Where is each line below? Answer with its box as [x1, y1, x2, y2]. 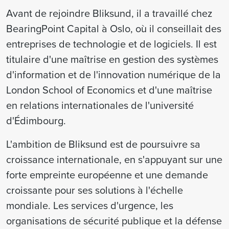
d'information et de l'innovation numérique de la [6, 67, 221, 82]
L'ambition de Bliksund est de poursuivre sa [6, 136, 200, 151]
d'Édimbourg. [6, 113, 66, 128]
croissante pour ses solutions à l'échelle [6, 182, 183, 197]
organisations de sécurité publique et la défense [6, 213, 222, 228]
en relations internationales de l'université [6, 98, 194, 112]
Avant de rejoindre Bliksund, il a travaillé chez [6, 6, 212, 20]
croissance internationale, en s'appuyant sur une [6, 152, 222, 167]
